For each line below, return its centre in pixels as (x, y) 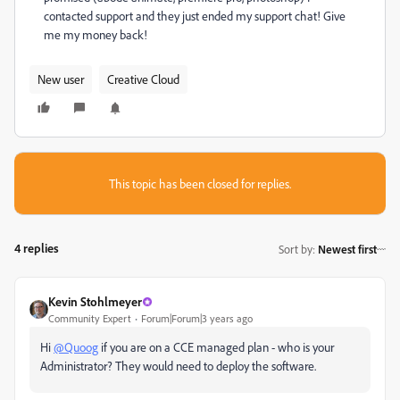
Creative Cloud (143, 79)
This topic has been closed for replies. (200, 183)
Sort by (296, 249)
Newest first (347, 249)
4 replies (37, 248)
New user (61, 79)
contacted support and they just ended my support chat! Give (195, 16)
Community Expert (90, 318)
